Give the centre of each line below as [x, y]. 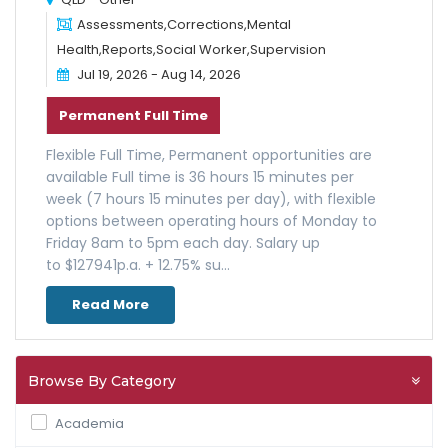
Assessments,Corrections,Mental [184, 24]
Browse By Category [102, 381]
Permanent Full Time [133, 115]
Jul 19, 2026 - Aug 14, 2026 [157, 74]
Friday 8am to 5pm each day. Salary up [183, 243]
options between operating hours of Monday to [211, 221]
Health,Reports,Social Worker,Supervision [191, 49]
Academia [89, 423]
